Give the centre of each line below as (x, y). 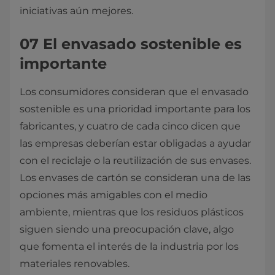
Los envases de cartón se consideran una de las (135, 178)
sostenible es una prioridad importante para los (135, 109)
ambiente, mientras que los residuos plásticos (132, 212)
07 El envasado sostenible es (131, 44)
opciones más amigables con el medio (114, 195)
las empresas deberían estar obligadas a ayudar (135, 143)
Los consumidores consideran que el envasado (134, 92)
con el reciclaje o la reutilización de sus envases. (135, 161)
